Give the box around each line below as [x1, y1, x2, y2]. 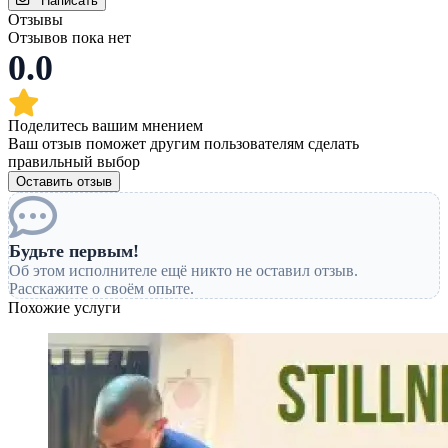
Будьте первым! [9, 241, 139, 262]
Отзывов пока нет [8, 29, 131, 47]
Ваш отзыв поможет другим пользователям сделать [8, 135, 359, 153]
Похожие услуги [8, 299, 121, 317]
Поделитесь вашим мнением [8, 117, 203, 135]
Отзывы [8, 11, 63, 29]
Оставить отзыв [16, 174, 112, 190]
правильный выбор [8, 153, 140, 171]
